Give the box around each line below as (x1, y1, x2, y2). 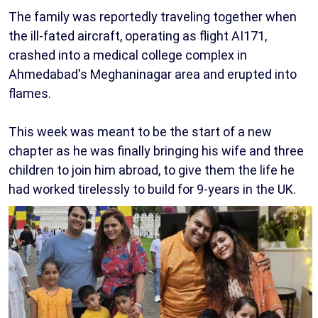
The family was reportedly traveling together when (9, 9, 297, 24)
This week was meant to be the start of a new (9, 124, 272, 139)
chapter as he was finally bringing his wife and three (9, 143, 304, 158)
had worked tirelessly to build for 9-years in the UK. (9, 181, 296, 197)
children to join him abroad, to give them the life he (9, 162, 295, 177)
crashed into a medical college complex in (9, 47, 247, 62)
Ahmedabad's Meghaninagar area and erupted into (9, 66, 297, 82)
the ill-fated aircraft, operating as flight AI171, (9, 28, 267, 43)
